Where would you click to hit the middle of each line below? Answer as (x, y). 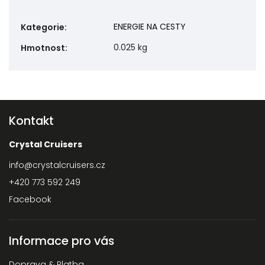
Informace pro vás (62, 241)
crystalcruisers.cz (69, 165)
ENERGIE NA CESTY (150, 27)
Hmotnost (43, 48)
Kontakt (31, 121)
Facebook (30, 200)
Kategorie (43, 28)
